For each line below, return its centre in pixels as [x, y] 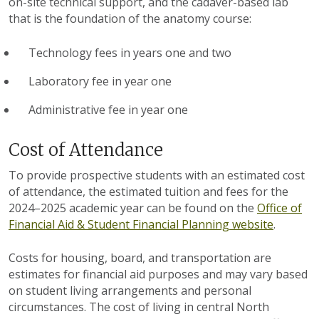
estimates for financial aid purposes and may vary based [158, 274]
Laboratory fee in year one [100, 82]
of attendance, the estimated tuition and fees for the [148, 191]
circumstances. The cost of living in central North [139, 307]
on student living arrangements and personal [130, 290]
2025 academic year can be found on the [149, 208]
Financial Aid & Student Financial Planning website [141, 224]
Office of [279, 208]
